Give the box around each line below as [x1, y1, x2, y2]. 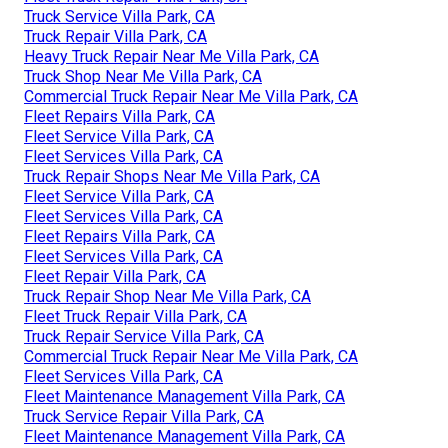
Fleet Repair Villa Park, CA [24, 266, 206, 286]
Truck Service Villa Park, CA [24, 6, 215, 26]
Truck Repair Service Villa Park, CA [24, 326, 264, 346]
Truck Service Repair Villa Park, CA [24, 406, 264, 426]
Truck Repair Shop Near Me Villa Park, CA [24, 286, 311, 306]
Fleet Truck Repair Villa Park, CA [24, 306, 247, 326]
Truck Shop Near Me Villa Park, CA [24, 66, 262, 86]
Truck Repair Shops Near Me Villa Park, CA [24, 166, 320, 186]
